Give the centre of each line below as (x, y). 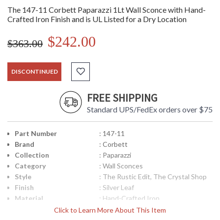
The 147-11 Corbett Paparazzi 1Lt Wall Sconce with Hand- (107, 10)
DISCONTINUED (34, 72)
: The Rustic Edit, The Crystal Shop (153, 177)
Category (30, 166)
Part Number (36, 134)
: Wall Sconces (121, 166)
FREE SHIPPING (122, 98)
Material (29, 198)
